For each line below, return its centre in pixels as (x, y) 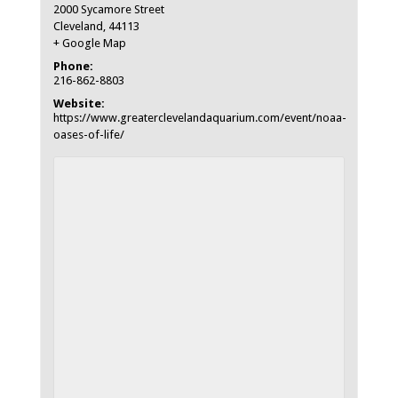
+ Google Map (89, 44)
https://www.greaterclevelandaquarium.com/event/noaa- (199, 118)
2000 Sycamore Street (108, 10)
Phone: (73, 67)
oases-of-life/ (88, 135)
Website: (79, 104)
